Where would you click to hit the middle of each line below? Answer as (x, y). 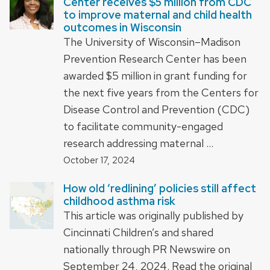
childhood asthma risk (119, 201)
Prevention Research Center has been (155, 58)
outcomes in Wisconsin (122, 27)
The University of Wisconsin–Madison (152, 42)
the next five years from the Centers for (161, 92)
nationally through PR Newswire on (147, 250)
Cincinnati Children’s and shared (138, 233)
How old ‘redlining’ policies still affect (160, 189)
